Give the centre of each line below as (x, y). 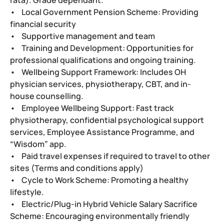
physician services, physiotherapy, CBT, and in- (100, 84)
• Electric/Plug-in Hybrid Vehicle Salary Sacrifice (104, 204)
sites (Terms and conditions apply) (77, 168)
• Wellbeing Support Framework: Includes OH (98, 72)
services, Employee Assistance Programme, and (102, 132)
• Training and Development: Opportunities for (102, 48)
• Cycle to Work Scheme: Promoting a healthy (99, 180)
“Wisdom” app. (38, 144)
